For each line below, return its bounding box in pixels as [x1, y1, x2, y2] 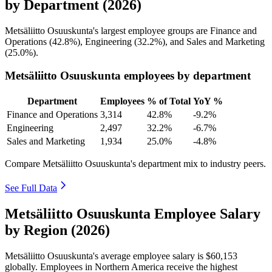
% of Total [147, 96, 191, 107]
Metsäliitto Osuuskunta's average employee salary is [5, 250, 206, 261]
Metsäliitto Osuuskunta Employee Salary [5, 205, 260, 222]
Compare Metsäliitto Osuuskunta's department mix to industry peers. [5, 158, 266, 169]
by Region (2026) [5, 222, 110, 238]
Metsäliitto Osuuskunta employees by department [5, 69, 251, 83]
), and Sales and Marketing [162, 36, 265, 47]
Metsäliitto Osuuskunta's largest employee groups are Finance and [5, 25, 257, 36]
